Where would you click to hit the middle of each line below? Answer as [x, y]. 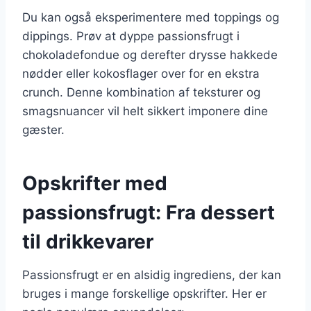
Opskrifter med [95, 183]
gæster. [43, 129]
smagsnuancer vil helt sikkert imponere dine [145, 111]
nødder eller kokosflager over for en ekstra [141, 73]
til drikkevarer [88, 241]
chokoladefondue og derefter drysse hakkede [150, 54]
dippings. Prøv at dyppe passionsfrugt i [131, 36]
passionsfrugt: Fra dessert [149, 212]
